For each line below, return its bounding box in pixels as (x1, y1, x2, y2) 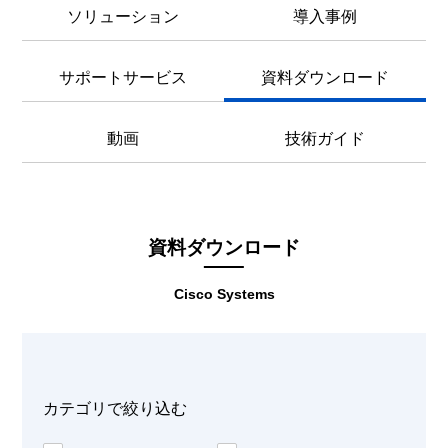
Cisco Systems (173, 285, 275, 302)
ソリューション (67, 7, 180, 25)
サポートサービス (59, 68, 188, 86)
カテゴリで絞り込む (42, 399, 187, 417)
